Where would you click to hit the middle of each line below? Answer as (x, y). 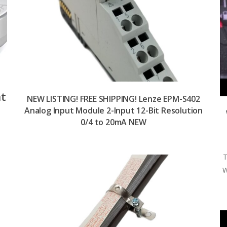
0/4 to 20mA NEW (113, 122)
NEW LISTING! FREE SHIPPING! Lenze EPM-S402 (113, 99)
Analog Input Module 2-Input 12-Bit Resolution (113, 110)
